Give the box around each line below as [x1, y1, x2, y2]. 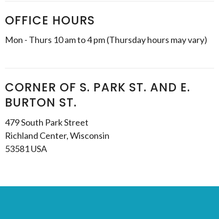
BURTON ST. [5, 94, 77, 110]
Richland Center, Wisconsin [5, 130, 109, 141]
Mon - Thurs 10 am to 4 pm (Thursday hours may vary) [5, 34, 207, 45]
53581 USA [5, 143, 47, 154]
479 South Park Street [5, 116, 88, 128]
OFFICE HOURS [5, 12, 95, 28]
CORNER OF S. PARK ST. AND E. [5, 79, 190, 95]
